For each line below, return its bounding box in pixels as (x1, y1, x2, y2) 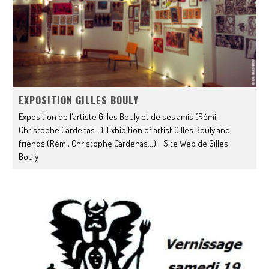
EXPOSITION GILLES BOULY (19, 93, 139, 108)
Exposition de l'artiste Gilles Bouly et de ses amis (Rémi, (19, 111, 219, 123)
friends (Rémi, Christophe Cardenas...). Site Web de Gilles (19, 138, 229, 150)
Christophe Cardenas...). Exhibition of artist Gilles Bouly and (19, 124, 231, 136)
